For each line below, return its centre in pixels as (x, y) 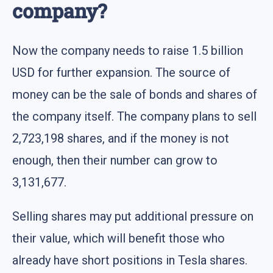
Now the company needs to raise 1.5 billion (128, 50)
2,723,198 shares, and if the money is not (121, 138)
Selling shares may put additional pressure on (133, 216)
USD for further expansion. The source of (121, 72)
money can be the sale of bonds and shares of (135, 94)
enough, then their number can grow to (115, 160)
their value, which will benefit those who (119, 238)
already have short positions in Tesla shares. (130, 260)
